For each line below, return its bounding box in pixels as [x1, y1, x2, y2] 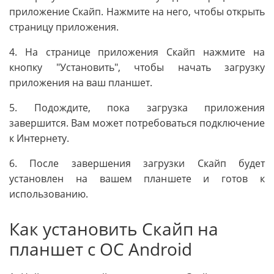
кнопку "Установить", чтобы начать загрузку [9, 61, 265, 75]
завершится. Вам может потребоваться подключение [9, 116, 265, 130]
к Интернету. [9, 131, 69, 146]
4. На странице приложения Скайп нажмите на [9, 45, 265, 59]
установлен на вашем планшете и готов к [9, 172, 265, 186]
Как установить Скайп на [9, 217, 218, 241]
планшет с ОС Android [9, 237, 192, 261]
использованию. [9, 187, 88, 201]
